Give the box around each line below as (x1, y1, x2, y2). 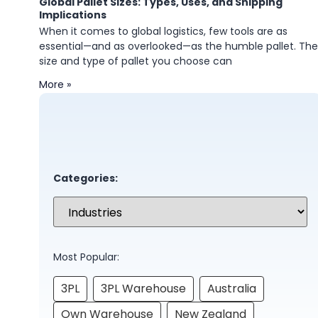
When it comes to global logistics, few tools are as (39, 24, 287, 38)
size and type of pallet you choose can (39, 54, 232, 68)
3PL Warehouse (101, 280, 186, 297)
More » (39, 77, 71, 92)
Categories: (53, 171, 118, 185)
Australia (207, 280, 256, 297)
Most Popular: (53, 250, 119, 265)
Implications (39, 8, 106, 22)
